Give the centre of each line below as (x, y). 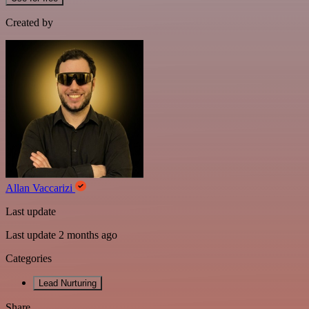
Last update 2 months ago (61, 235)
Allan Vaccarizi (40, 188)
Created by (29, 22)
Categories (29, 258)
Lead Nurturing (68, 283)
